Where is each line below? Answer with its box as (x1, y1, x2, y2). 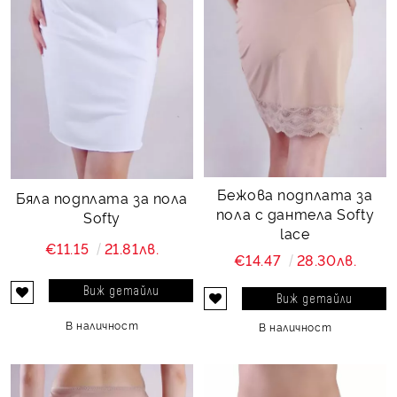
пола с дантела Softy (215, 203, 375, 223)
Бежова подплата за (217, 183, 373, 204)
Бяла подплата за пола (16, 188, 188, 208)
